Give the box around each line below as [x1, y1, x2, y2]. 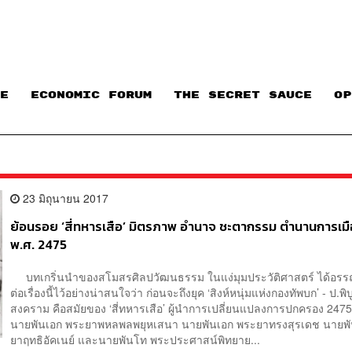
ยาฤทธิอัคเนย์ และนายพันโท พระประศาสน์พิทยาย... [10, 332, 261, 348]
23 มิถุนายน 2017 [20, 189, 109, 206]
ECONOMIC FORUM [31, 90, 152, 101]
